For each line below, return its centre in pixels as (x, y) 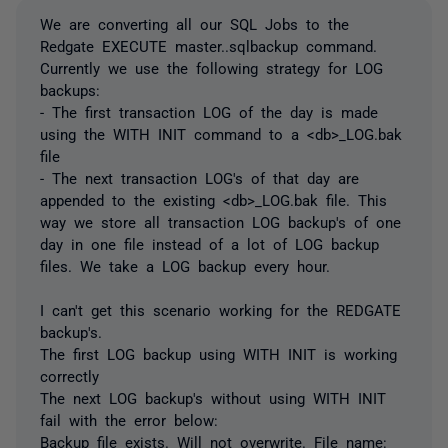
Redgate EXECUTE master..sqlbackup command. (208, 45)
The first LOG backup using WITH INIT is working (218, 353)
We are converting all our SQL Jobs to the (194, 23)
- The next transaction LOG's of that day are (199, 177)
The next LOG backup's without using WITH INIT (213, 397)
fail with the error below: (129, 419)
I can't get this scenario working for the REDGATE (220, 309)
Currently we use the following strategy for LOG (211, 67)
